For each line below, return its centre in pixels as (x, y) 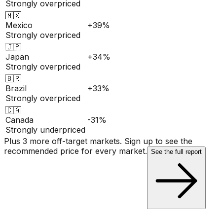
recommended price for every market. (75, 151)
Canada (19, 120)
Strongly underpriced (45, 130)
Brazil (16, 89)
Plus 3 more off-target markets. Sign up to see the (98, 141)
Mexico (19, 25)
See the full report (176, 152)
